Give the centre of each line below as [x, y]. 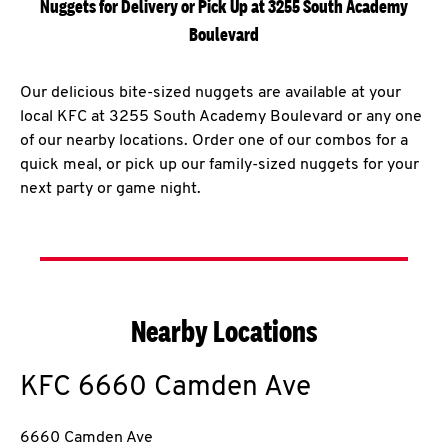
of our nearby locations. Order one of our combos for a [214, 141]
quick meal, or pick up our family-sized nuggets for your [219, 165]
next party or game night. [110, 189]
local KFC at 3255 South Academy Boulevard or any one [221, 117]
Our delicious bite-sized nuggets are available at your [210, 93]
